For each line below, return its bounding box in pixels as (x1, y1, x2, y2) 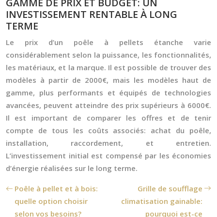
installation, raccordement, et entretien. (6, 138, 211, 148)
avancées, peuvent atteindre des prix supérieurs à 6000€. (6, 100, 211, 110)
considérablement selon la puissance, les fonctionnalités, (6, 50, 211, 60)
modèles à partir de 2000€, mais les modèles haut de (6, 75, 211, 85)
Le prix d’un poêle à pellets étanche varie (6, 37, 211, 47)
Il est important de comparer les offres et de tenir (6, 113, 211, 123)
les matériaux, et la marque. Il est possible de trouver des (6, 62, 211, 72)
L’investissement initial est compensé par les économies (6, 151, 211, 160)
